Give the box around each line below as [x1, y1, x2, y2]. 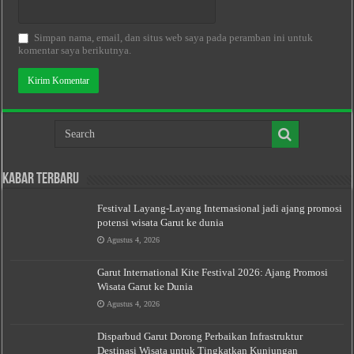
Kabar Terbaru [2, 171, 80, 187]
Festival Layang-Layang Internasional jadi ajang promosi [97, 201, 343, 214]
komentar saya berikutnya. [18, 43, 132, 56]
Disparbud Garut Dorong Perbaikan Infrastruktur [97, 330, 303, 343]
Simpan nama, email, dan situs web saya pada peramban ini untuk [34, 31, 314, 43]
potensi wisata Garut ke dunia [97, 216, 224, 228]
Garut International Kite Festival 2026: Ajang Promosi [97, 266, 329, 279]
